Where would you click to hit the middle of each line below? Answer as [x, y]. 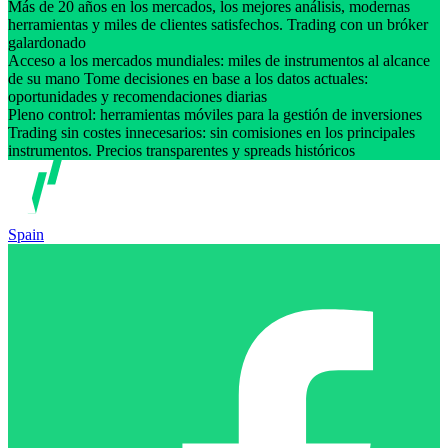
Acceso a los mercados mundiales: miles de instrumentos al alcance [219, 60]
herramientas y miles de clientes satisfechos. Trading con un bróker [218, 24]
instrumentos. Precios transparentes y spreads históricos [183, 150]
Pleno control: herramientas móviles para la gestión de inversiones [215, 114]
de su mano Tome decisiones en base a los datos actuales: [188, 78]
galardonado [49, 42]
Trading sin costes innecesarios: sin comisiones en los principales [211, 132]
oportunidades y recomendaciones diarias [139, 96]
